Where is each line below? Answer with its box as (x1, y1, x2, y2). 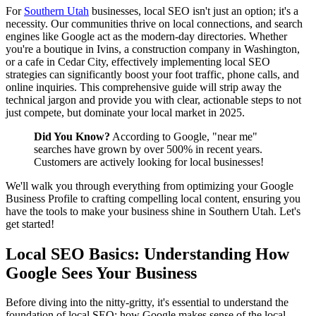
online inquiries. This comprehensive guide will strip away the (6, 80, 281, 93)
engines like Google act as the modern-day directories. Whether (6, 30, 287, 42)
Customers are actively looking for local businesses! (34, 155, 264, 168)
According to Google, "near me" (110, 130, 257, 142)
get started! (6, 217, 54, 230)
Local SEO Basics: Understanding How (6, 244, 289, 263)
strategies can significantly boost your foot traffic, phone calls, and (6, 68, 299, 80)
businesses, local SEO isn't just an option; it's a (89, 4, 298, 17)
